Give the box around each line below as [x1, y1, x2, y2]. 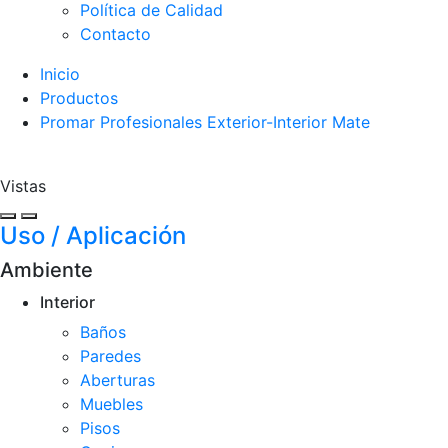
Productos [40, 88, 118, 108]
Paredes [80, 346, 141, 366]
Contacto [80, 24, 151, 44]
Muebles [80, 394, 143, 414]
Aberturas [80, 370, 155, 390]
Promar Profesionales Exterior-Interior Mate [40, 112, 370, 132]
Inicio [40, 64, 80, 84]
